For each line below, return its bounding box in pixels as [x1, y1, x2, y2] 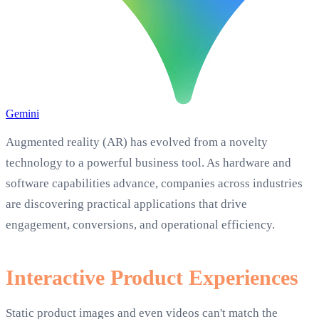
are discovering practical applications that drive [6, 197, 247, 211]
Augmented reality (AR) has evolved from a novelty [6, 135, 268, 150]
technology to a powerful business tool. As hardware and [6, 156, 291, 170]
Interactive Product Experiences [6, 266, 298, 290]
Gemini [6, 108, 39, 120]
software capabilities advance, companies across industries [6, 177, 303, 191]
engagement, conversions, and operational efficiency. [6, 218, 275, 232]
